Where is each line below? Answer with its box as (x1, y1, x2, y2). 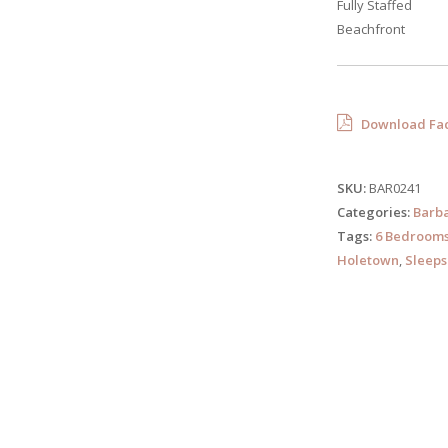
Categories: (336, 203, 410, 221)
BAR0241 (365, 179, 421, 197)
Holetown (336, 251, 399, 269)
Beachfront (336, 20, 405, 38)
